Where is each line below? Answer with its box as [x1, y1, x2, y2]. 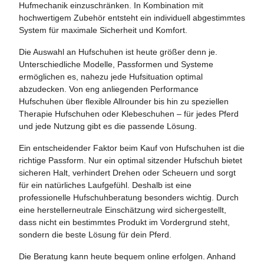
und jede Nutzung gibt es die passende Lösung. [19, 121, 197, 131]
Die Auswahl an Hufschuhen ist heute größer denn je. [19, 47, 217, 57]
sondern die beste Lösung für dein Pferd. [19, 230, 171, 239]
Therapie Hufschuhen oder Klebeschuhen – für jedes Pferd [19, 109, 239, 118]
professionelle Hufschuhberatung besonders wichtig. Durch [19, 193, 239, 202]
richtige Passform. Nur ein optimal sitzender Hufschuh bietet [19, 156, 242, 165]
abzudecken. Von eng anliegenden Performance [19, 84, 199, 94]
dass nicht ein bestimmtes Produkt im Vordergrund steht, [19, 217, 230, 227]
